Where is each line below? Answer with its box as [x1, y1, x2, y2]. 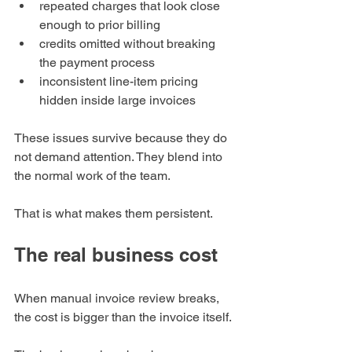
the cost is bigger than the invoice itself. [14, 310, 232, 325]
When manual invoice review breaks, [14, 291, 222, 306]
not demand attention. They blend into [14, 149, 225, 165]
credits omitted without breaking [39, 36, 218, 52]
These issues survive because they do [14, 130, 230, 146]
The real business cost [14, 244, 218, 266]
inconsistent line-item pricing [39, 74, 201, 90]
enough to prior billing [39, 17, 160, 33]
